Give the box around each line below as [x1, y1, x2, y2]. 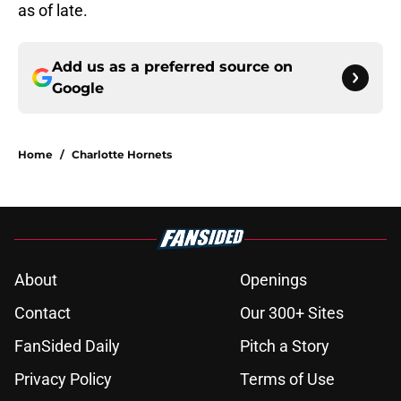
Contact [14, 303, 71, 323]
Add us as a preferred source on [52, 58, 293, 76]
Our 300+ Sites [240, 303, 344, 323]
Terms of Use [240, 370, 335, 389]
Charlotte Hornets [72, 148, 172, 162]
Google [52, 80, 104, 98]
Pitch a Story [240, 337, 329, 356]
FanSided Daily [14, 337, 120, 356]
